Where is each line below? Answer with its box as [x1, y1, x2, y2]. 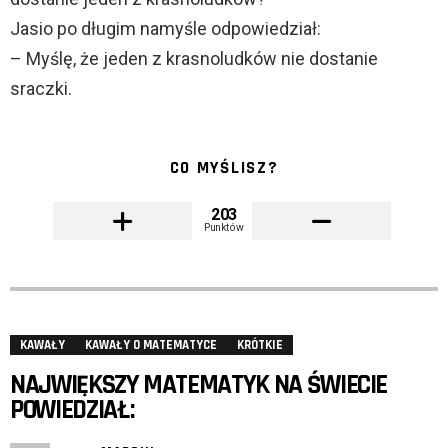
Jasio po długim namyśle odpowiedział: [10, 18, 321, 40]
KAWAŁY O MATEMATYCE [85, 337, 217, 354]
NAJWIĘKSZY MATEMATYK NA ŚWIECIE [10, 368, 388, 403]
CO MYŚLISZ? [169, 157, 279, 180]
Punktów [204, 221, 244, 234]
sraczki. [10, 78, 72, 100]
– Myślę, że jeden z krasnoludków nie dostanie [10, 48, 378, 70]
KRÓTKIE [237, 337, 283, 354]
